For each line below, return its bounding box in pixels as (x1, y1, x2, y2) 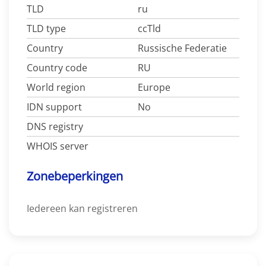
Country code (27, 61, 87, 75)
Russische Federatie (138, 42, 227, 55)
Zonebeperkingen (27, 168, 123, 185)
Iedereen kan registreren (27, 202, 138, 216)
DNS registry (27, 120, 83, 134)
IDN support (27, 100, 82, 114)
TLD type (27, 22, 66, 36)
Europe (138, 81, 170, 94)
